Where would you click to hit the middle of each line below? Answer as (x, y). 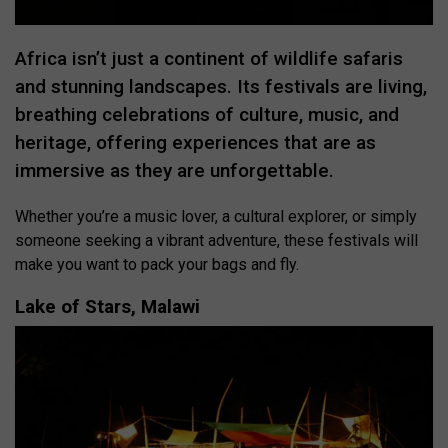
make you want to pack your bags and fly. (157, 264)
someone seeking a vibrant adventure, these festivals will (216, 240)
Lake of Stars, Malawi (107, 306)
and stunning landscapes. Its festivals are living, (221, 86)
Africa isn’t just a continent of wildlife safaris (209, 58)
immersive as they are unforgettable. (174, 170)
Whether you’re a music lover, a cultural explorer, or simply (216, 216)
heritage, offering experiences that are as (195, 142)
